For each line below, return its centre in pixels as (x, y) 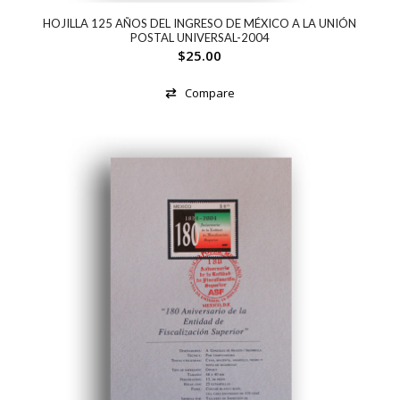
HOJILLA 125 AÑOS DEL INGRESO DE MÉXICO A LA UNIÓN (200, 23)
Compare (209, 92)
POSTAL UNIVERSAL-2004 (200, 37)
